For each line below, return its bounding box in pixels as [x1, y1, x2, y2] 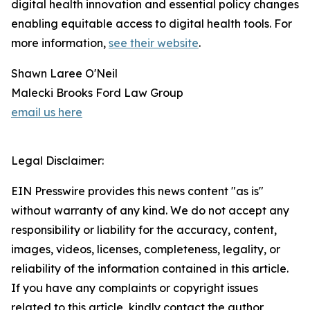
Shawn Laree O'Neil [11, 66, 118, 81]
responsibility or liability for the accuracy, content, [11, 223, 277, 237]
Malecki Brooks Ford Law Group [11, 86, 183, 100]
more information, [11, 36, 109, 51]
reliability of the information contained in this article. [11, 262, 289, 276]
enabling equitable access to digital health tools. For [11, 17, 292, 31]
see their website [109, 36, 199, 51]
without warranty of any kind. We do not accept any [11, 203, 289, 218]
